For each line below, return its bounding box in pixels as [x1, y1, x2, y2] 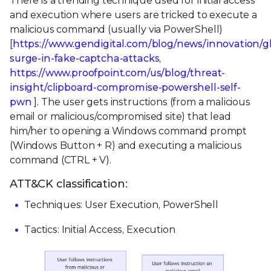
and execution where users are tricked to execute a [10, 9, 257, 21]
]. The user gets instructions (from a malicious [31, 96, 250, 108]
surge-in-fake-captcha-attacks [10, 53, 160, 65]
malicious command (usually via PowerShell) [10, 24, 223, 36]
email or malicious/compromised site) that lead [10, 111, 231, 123]
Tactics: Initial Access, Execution [24, 224, 175, 236]
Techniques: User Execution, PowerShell [24, 199, 218, 211]
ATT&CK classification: [10, 177, 128, 191]
